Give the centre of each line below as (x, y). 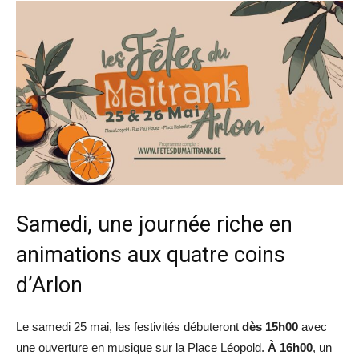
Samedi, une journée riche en (154, 224)
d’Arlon (49, 285)
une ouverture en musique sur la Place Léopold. (142, 347)
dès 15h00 (270, 326)
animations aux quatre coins (151, 254)
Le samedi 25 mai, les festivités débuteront (129, 326)
